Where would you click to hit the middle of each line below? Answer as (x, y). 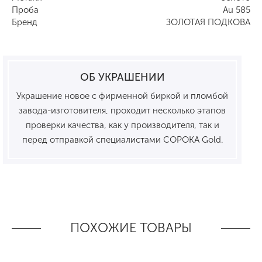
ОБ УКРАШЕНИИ (122, 77)
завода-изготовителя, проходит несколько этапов (122, 110)
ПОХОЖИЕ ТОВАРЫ (131, 228)
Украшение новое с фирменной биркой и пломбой (122, 96)
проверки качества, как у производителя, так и (122, 125)
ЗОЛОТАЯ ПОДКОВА (208, 23)
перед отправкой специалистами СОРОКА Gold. (122, 139)
